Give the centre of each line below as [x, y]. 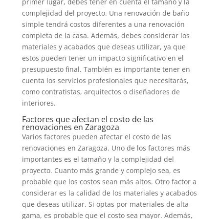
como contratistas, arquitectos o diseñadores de [101, 92]
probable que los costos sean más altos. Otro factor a [109, 182]
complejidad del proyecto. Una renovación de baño [105, 13]
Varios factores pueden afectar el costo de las [96, 137]
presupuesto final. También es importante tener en [106, 69]
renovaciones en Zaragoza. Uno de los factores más [106, 148]
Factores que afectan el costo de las [88, 119]
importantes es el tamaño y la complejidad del [98, 159]
